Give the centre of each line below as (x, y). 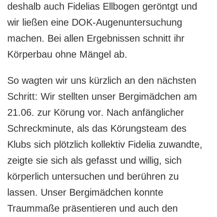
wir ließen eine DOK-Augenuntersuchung (95, 22)
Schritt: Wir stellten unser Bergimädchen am (102, 96)
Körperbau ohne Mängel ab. (67, 54)
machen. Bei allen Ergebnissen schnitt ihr (96, 38)
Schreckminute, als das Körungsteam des (97, 128)
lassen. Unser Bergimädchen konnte (85, 192)
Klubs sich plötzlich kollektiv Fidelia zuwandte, (105, 144)
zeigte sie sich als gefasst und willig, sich (94, 160)
